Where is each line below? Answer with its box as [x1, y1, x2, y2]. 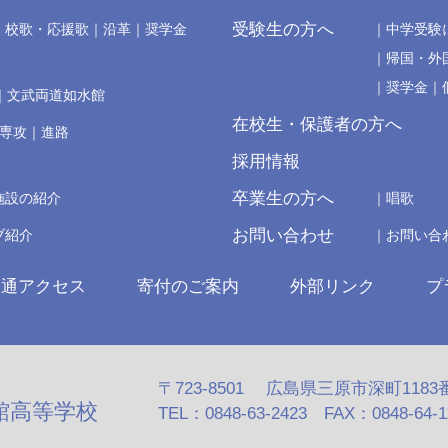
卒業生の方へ [232, 189, 334, 208]
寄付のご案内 [137, 277, 240, 296]
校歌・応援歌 [5, 21, 90, 37]
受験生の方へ [232, 20, 334, 39]
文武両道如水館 [7, 87, 106, 103]
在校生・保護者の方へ [232, 115, 402, 134]
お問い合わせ [232, 226, 334, 245]
